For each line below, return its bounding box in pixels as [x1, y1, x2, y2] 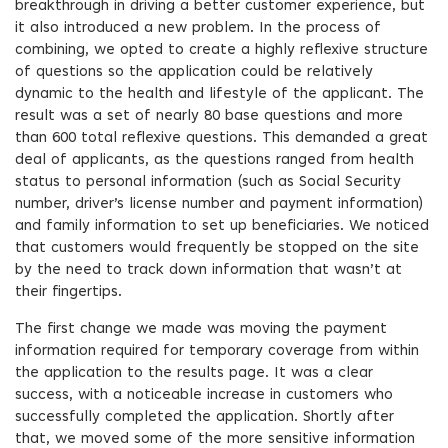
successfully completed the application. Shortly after [15, 410, 394, 425]
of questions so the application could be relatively [15, 65, 373, 80]
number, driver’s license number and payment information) [15, 197, 423, 212]
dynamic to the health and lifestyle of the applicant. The [15, 87, 424, 102]
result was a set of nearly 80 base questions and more [15, 109, 403, 124]
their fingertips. [15, 285, 122, 300]
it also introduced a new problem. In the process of [15, 21, 381, 36]
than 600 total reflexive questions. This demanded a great [15, 131, 428, 146]
